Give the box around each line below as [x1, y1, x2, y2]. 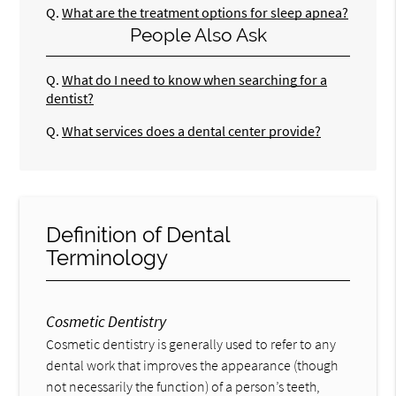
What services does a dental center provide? [62, 122, 322, 141]
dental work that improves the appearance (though [46, 355, 339, 374]
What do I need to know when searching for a [62, 71, 328, 89]
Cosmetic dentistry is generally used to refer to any [46, 334, 337, 353]
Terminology [46, 244, 169, 270]
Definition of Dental [46, 221, 231, 247]
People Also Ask [129, 24, 267, 47]
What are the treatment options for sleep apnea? [62, 4, 349, 22]
